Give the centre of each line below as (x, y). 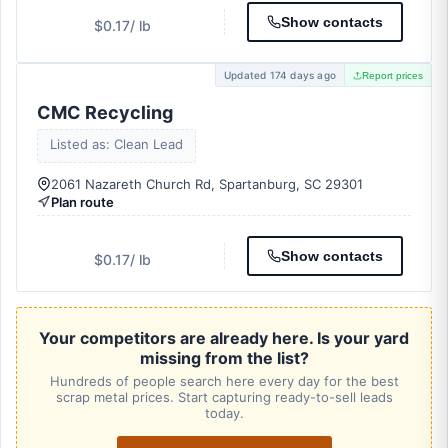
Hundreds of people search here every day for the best (224, 381)
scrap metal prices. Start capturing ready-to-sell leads (224, 397)
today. (224, 413)
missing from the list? (224, 358)
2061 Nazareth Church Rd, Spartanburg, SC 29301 (207, 184)
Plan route (82, 202)
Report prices (392, 75)
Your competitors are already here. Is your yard (224, 338)
